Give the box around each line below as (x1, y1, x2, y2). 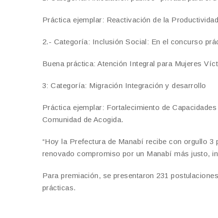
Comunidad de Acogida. (42, 115, 124, 124)
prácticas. (42, 183, 76, 192)
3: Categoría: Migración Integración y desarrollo (42, 81, 206, 90)
